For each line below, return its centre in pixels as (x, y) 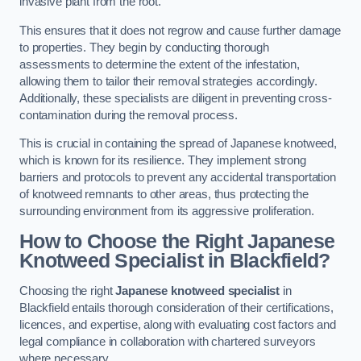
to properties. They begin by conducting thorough (145, 47)
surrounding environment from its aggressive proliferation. (167, 212)
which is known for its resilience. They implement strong (163, 161)
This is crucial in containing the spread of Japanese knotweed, (178, 144)
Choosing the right (68, 290)
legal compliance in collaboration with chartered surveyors (168, 341)
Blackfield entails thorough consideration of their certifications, (176, 307)
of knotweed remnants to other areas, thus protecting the (164, 195)
